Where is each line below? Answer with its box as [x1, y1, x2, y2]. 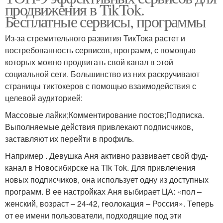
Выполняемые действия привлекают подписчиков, [5, 120, 193, 132]
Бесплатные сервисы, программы [5, 10, 206, 32]
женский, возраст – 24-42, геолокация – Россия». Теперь [5, 197, 214, 209]
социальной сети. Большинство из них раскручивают [5, 68, 200, 80]
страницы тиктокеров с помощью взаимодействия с [5, 80, 196, 92]
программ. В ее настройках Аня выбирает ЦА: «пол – [5, 185, 202, 197]
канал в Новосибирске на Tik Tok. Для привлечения [5, 161, 196, 173]
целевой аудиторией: [5, 92, 83, 104]
